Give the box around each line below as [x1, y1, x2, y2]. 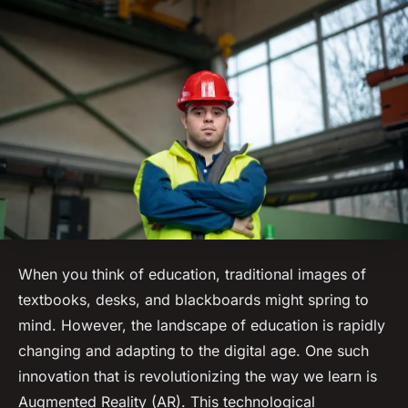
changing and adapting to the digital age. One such [18, 342, 369, 361]
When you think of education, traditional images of [18, 265, 366, 284]
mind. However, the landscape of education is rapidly [18, 316, 385, 335]
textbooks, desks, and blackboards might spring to [18, 291, 369, 310]
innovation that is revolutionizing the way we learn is [18, 367, 377, 386]
